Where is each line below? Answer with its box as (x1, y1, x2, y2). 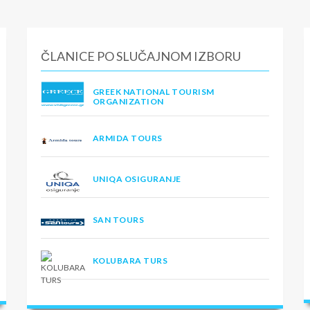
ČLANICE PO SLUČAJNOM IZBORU (41, 48, 241, 64)
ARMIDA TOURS (93, 133, 163, 144)
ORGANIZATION (93, 96, 164, 107)
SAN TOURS (93, 215, 145, 226)
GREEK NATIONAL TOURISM (93, 86, 215, 98)
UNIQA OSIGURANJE (93, 174, 181, 185)
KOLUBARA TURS (93, 255, 168, 266)
